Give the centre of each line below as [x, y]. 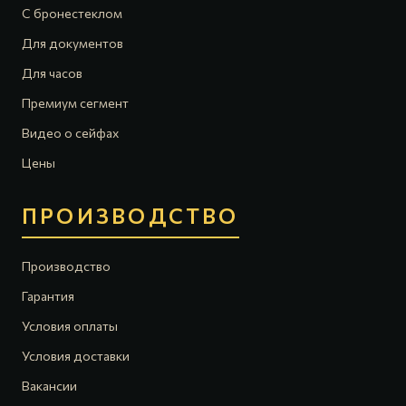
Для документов [72, 43]
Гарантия [48, 296]
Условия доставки [76, 356]
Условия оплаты [70, 326]
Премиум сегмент [75, 103]
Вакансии [49, 386]
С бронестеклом [72, 13]
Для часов [52, 73]
